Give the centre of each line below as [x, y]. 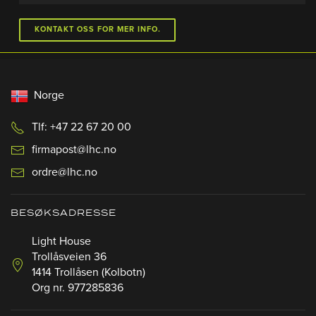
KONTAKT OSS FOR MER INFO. [97, 30]
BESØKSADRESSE [63, 214]
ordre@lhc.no [65, 172]
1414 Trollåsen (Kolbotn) [89, 273]
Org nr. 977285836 [78, 288]
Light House [61, 242]
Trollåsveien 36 [69, 257]
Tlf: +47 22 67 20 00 [81, 127]
